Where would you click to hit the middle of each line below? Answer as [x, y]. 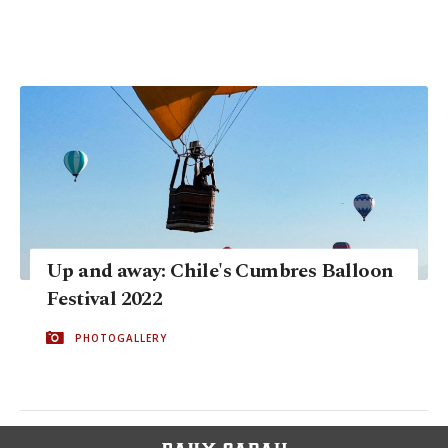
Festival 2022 [104, 298]
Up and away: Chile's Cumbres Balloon [220, 270]
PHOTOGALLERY [121, 337]
